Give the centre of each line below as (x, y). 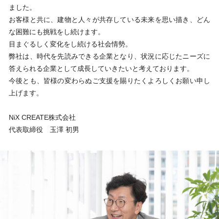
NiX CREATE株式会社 (42, 117)
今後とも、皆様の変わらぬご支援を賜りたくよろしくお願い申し (109, 81)
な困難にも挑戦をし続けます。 (56, 32)
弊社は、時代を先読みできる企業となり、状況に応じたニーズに (109, 56)
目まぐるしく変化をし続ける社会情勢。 (70, 44)
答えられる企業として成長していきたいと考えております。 (101, 68)
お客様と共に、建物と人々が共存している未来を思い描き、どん (109, 20)
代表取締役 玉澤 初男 (44, 130)
